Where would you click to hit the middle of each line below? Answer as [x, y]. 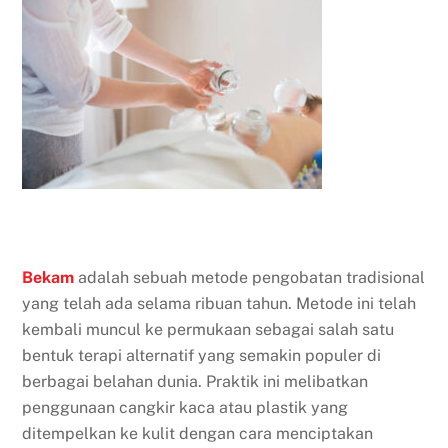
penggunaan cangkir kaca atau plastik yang [185, 408]
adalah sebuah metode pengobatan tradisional [250, 278]
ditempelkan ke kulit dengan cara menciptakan [198, 434]
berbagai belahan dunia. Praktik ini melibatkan [195, 382]
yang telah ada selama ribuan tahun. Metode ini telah [219, 304]
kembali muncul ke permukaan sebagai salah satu [208, 330]
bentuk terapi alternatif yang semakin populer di [202, 356]
